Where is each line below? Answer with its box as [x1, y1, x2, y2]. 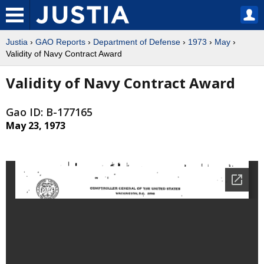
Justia [6, 37, 28, 47]
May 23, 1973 [6, 119, 65, 133]
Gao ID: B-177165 [6, 105, 93, 120]
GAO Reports [35, 37, 85, 47]
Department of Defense [93, 37, 180, 47]
